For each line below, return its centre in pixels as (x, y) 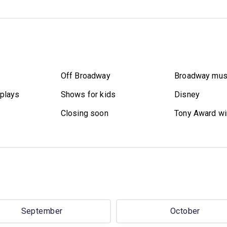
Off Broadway (85, 75)
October (185, 211)
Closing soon (84, 113)
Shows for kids (88, 94)
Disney (187, 94)
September (42, 211)
